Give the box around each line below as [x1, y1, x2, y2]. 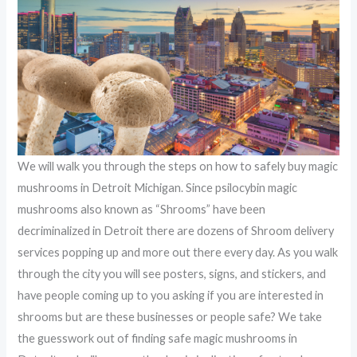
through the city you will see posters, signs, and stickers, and [18, 266, 327, 280]
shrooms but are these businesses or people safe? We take [18, 309, 323, 324]
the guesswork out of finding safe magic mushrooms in [18, 331, 298, 345]
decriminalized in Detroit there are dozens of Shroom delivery [18, 223, 335, 237]
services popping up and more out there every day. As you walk [18, 245, 339, 259]
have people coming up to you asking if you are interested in [18, 288, 324, 302]
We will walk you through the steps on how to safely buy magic [18, 159, 339, 173]
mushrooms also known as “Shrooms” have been [18, 202, 266, 216]
